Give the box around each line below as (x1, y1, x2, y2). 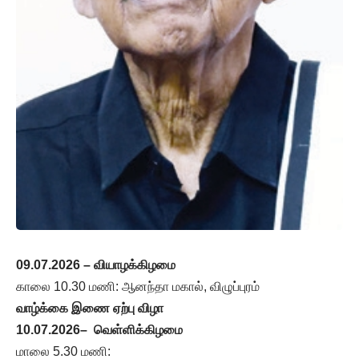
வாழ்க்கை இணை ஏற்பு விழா (16, 301, 163, 316)
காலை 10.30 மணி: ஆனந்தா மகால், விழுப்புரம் (16, 280, 260, 294)
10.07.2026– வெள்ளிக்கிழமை (16, 323, 183, 337)
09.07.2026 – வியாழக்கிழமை (16, 258, 175, 272)
